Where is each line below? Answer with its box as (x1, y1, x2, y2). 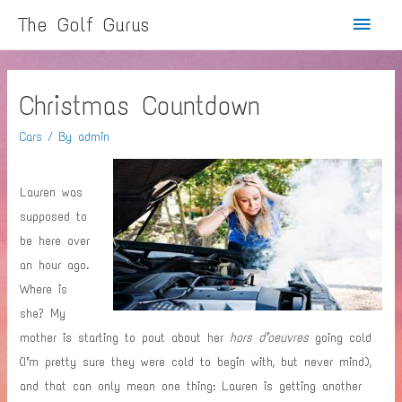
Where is (20, 280, 68, 297)
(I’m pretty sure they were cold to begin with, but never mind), (20, 353, 372, 370)
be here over (20, 232, 91, 249)
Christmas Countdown (20, 88, 261, 122)
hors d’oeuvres (223, 328, 310, 345)
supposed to (20, 207, 88, 224)
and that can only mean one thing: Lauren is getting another (20, 377, 363, 394)
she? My (20, 304, 66, 321)
